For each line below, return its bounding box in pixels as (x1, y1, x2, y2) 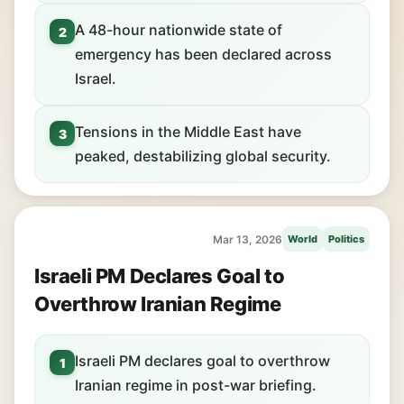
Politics (328, 233, 364, 245)
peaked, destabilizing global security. (75, 147, 331, 165)
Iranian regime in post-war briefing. (75, 376, 317, 394)
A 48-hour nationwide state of (75, 21, 282, 39)
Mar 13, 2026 (213, 232, 282, 246)
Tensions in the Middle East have (75, 123, 301, 141)
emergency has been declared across (75, 45, 332, 63)
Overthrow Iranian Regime (34, 292, 281, 316)
